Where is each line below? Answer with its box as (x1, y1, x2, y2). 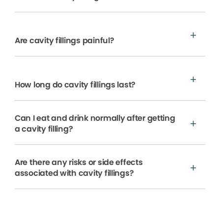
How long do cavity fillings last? (15, 79, 136, 90)
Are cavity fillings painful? (15, 34, 114, 46)
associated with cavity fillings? (15, 167, 134, 179)
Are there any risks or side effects (15, 156, 143, 168)
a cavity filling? (15, 123, 73, 135)
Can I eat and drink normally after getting (15, 112, 175, 124)
